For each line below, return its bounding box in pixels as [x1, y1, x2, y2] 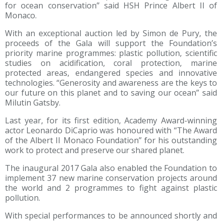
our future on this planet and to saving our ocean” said [5, 87, 217, 99]
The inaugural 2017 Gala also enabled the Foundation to [5, 163, 217, 174]
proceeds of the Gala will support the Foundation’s [5, 38, 217, 49]
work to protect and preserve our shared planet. [5, 145, 184, 156]
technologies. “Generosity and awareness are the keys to [5, 77, 217, 89]
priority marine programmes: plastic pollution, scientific [5, 48, 217, 59]
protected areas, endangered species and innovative [5, 67, 217, 79]
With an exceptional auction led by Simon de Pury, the [5, 28, 217, 39]
